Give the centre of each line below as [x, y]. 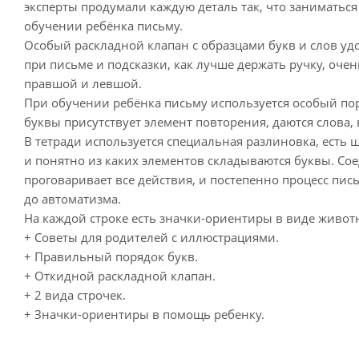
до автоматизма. [73, 198]
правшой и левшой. [83, 83]
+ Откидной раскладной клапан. [120, 275]
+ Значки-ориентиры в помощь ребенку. [144, 314]
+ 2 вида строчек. [75, 294]
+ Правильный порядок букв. [111, 256]
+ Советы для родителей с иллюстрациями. [151, 237]
